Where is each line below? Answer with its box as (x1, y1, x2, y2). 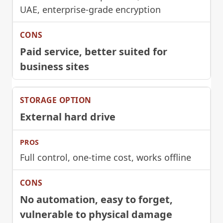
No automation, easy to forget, (20, 192, 173, 206)
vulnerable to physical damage (20, 207, 172, 221)
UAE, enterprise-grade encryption (20, 3, 161, 15)
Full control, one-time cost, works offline (20, 151, 191, 163)
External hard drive (20, 110, 115, 123)
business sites (20, 59, 89, 73)
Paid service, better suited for (20, 44, 167, 58)
